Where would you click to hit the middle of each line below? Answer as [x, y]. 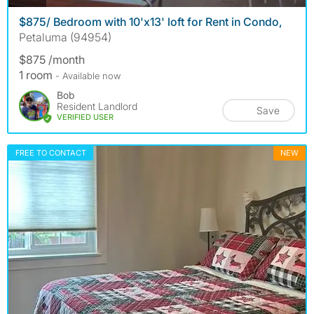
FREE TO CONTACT [51, 152]
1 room [37, 75]
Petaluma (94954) [65, 37]
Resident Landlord [97, 106]
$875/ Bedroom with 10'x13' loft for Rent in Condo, [151, 21]
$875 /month [52, 59]
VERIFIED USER [85, 117]
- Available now [88, 75]
